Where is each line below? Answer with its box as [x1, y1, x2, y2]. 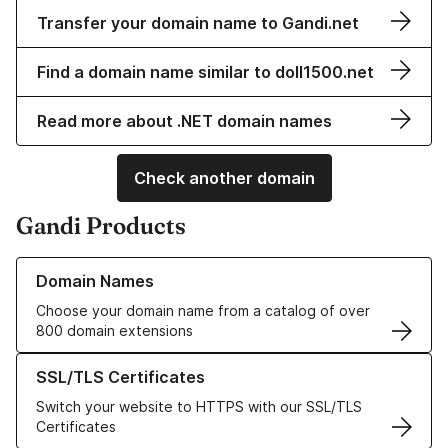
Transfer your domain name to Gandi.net [37, 13, 359, 34]
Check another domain [133, 168, 315, 189]
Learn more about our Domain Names [16, 258, 263, 276]
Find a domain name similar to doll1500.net [37, 62, 374, 83]
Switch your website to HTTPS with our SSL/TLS [36, 398, 362, 416]
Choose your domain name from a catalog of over [36, 302, 370, 320]
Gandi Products [16, 211, 186, 241]
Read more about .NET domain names [37, 111, 332, 132]
